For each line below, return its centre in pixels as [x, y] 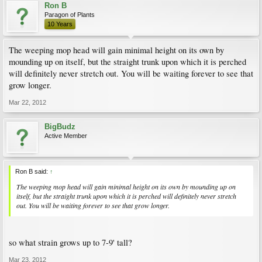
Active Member [66, 136]
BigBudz [60, 127]
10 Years [60, 24]
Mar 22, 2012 [27, 102]
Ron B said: [32, 171]
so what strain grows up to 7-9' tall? [70, 242]
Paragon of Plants [70, 15]
